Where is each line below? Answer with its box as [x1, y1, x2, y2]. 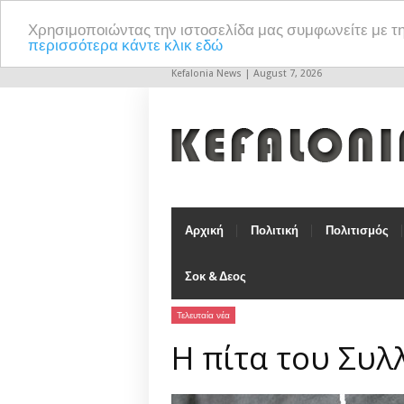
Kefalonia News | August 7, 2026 [171, 68, 322, 79]
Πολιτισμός [326, 224, 389, 237]
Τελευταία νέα [177, 310, 230, 320]
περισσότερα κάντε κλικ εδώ [28, 35, 223, 54]
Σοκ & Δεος [185, 270, 246, 283]
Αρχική [185, 224, 224, 237]
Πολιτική [251, 224, 298, 237]
